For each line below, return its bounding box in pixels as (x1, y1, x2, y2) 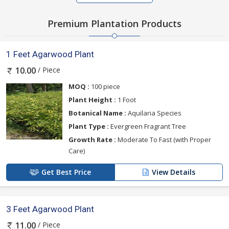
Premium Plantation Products (48, 17, 181, 30)
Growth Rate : (68, 134, 116, 144)
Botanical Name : (68, 108, 126, 118)
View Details (152, 167, 195, 177)
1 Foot (116, 95, 136, 104)
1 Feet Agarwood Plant (6, 49, 94, 60)
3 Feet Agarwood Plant (6, 203, 94, 214)
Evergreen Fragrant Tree (109, 121, 186, 131)
